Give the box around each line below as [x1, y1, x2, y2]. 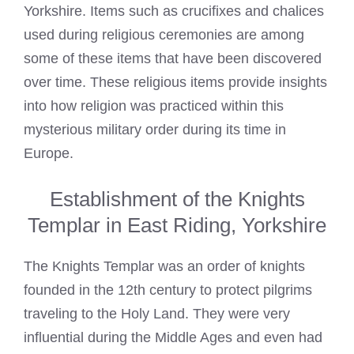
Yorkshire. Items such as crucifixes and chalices [24, 3, 324, 20]
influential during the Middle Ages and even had [24, 330, 322, 346]
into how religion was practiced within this [24, 98, 284, 115]
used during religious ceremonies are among [24, 27, 304, 43]
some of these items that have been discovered [24, 51, 322, 67]
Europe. [24, 145, 73, 162]
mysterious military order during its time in [24, 122, 286, 138]
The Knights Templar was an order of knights [24, 258, 305, 275]
